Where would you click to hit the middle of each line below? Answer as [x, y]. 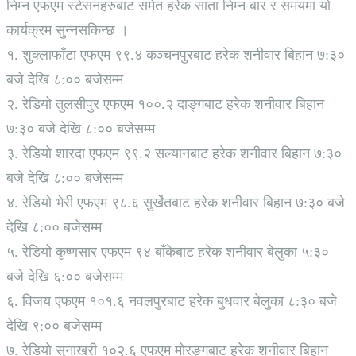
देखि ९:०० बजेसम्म [54, 326]
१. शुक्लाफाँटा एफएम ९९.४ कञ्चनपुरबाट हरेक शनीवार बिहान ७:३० [176, 55]
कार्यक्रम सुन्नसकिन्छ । [68, 30]
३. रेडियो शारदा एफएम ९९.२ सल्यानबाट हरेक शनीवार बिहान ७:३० [174, 153]
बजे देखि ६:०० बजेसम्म [65, 277]
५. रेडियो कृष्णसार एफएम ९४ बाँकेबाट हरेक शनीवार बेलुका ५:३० [168, 252]
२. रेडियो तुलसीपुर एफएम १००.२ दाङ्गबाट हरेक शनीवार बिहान [165, 104]
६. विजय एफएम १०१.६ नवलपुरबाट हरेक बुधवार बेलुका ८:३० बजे [172, 301]
